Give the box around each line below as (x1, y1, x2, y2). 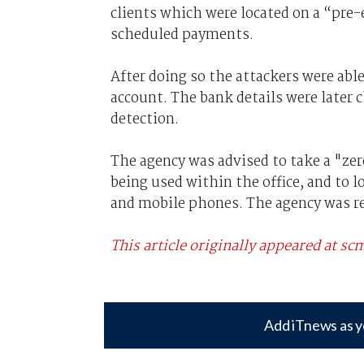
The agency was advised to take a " (110, 149, 342, 173)
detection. (110, 107, 179, 131)
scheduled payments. (110, 23, 253, 46)
